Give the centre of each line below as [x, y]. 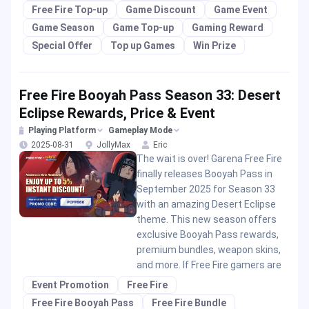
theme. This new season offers [206, 219]
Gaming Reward [228, 28]
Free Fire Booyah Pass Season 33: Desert [150, 95]
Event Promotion [70, 285]
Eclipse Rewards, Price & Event [117, 113]
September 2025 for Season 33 [206, 189]
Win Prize [215, 46]
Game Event [241, 10]
